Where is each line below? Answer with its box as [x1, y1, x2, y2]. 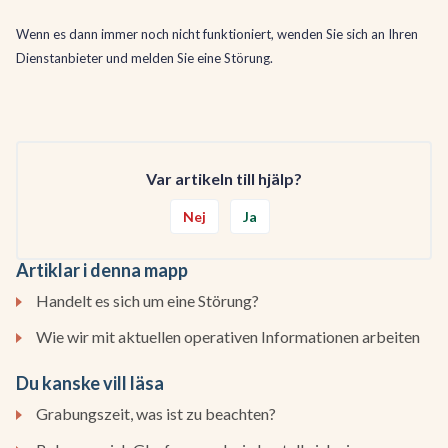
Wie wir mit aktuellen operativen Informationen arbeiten [36, 326, 420, 346]
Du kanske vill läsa [16, 371, 164, 394]
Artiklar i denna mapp [16, 258, 188, 281]
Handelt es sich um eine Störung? [36, 290, 259, 310]
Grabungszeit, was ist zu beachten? [36, 403, 276, 423]
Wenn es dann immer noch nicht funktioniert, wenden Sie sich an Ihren [16, 25, 418, 42]
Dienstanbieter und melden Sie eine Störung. [16, 49, 273, 66]
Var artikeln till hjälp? [146, 168, 302, 188]
